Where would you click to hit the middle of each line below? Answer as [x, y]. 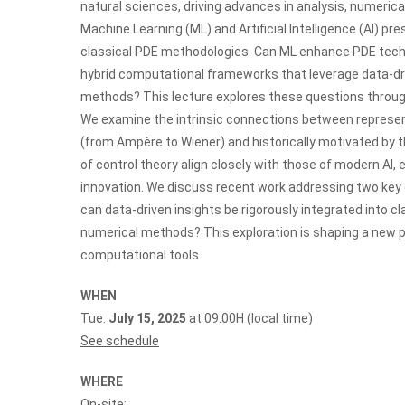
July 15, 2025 [147, 319]
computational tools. [141, 255]
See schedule [120, 341]
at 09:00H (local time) [250, 319]
